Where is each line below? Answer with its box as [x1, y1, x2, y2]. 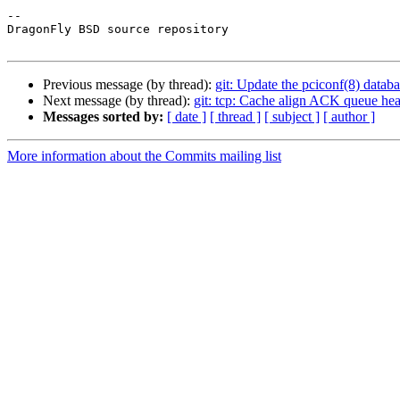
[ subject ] [264, 109, 320, 125]
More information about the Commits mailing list [7, 148, 281, 164]
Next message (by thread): [43, 93, 194, 109]
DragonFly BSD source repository [7, 22, 229, 37]
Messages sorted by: [43, 109, 163, 125]
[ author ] [323, 109, 375, 125]
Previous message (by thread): [43, 77, 215, 93]
